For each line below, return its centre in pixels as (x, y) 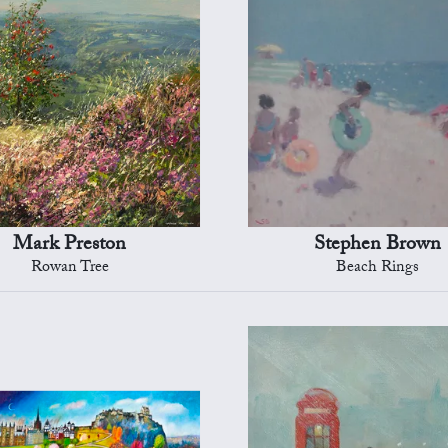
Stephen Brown (378, 246)
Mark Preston (70, 246)
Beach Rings (378, 269)
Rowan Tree (69, 269)
